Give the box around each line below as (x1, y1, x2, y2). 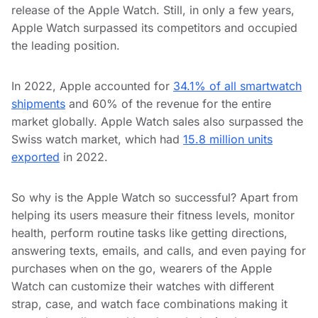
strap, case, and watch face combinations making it (11, 297, 287, 312)
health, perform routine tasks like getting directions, (11, 226, 287, 241)
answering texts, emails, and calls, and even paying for (11, 243, 306, 258)
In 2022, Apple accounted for (11, 79, 173, 94)
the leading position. (11, 38, 124, 53)
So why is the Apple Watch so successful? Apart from (11, 190, 298, 205)
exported (11, 150, 60, 165)
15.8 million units (183, 132, 273, 147)
